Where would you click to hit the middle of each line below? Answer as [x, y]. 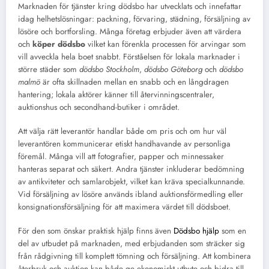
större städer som [49, 69]
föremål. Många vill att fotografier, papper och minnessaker [121, 157]
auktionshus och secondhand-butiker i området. [99, 107]
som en [233, 231]
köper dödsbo [59, 44]
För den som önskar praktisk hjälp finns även [96, 231]
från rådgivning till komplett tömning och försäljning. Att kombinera [134, 256]
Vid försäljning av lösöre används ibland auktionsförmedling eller [131, 195]
